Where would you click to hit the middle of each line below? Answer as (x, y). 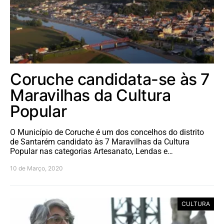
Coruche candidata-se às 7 (110, 79)
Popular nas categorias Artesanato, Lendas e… (91, 151)
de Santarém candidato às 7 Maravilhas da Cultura (100, 142)
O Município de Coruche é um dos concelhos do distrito (107, 132)
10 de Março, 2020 (36, 168)
